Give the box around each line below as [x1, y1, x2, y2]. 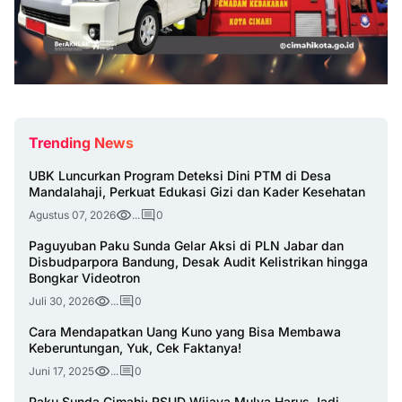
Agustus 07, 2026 [29, 208, 116, 222]
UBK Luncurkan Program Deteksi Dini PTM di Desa [29, 168, 331, 183]
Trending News [29, 134, 134, 152]
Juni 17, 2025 [29, 364, 94, 378]
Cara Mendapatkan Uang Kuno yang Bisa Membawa [29, 324, 341, 339]
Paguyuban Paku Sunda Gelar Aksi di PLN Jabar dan [29, 238, 344, 253]
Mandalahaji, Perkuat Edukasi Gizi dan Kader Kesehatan [29, 184, 365, 199]
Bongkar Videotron [29, 270, 140, 285]
